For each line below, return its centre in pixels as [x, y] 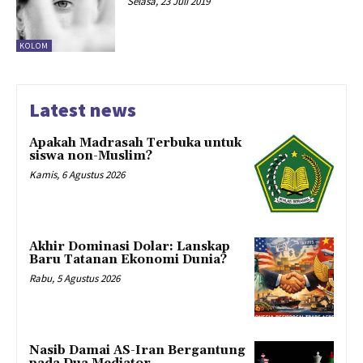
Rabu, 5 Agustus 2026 [75, 278]
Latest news [83, 110]
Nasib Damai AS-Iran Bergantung [137, 350]
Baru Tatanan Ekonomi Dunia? [128, 259]
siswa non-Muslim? [91, 156]
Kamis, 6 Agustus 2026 [77, 175]
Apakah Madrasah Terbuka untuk [135, 143]
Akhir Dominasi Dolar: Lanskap [130, 246]
